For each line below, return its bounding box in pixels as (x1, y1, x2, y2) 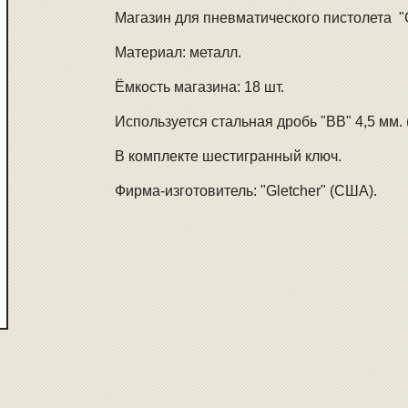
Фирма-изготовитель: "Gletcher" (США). (115, 183, 378, 199)
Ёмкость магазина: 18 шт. (115, 79, 285, 95)
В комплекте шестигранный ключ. (115, 148, 342, 164)
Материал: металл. (115, 45, 242, 60)
